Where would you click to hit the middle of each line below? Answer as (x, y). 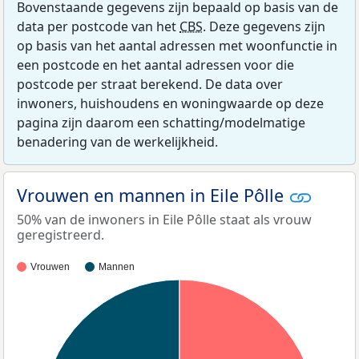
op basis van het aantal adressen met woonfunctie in (177, 45)
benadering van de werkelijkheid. (117, 141)
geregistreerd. (61, 235)
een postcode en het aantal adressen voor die (155, 65)
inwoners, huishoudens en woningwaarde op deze (170, 103)
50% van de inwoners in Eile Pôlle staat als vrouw (164, 220)
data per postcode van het (98, 26)
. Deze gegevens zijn (264, 26)
